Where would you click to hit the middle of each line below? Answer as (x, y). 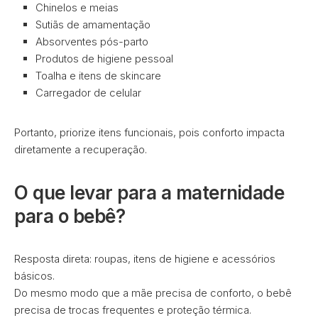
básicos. (34, 276)
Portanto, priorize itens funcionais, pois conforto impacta (149, 132)
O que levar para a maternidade (149, 193)
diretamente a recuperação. (81, 149)
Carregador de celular (88, 93)
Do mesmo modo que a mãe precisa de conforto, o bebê (153, 293)
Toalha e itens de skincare (98, 76)
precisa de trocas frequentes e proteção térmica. (133, 310)
